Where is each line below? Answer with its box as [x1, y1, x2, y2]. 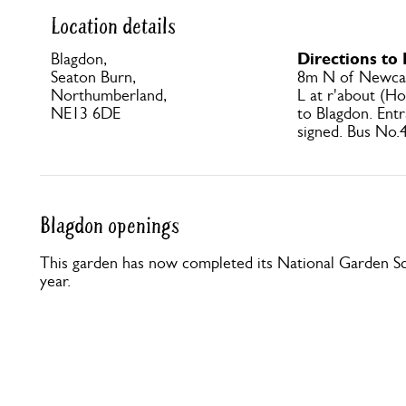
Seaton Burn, [51, 68, 136, 86]
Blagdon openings [40, 212, 179, 240]
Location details [51, 13, 176, 41]
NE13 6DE [51, 104, 121, 122]
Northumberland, [51, 86, 167, 104]
